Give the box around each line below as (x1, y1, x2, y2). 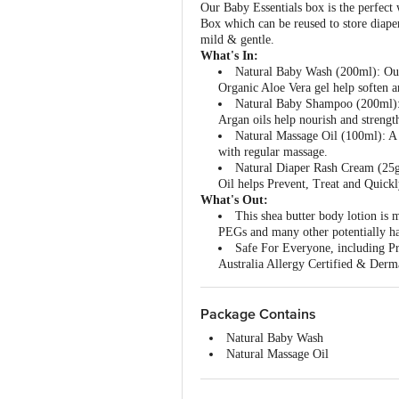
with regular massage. (218, 145, 331, 159)
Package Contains (200, 305, 316, 323)
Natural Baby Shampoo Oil (226, 363, 363, 377)
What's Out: (200, 193, 268, 207)
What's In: (200, 49, 262, 62)
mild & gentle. (200, 33, 274, 46)
